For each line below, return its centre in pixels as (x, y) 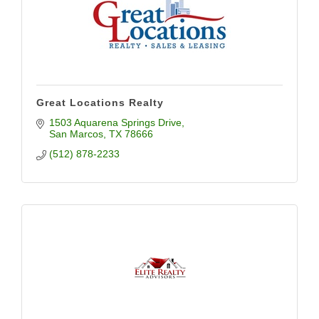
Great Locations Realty (100, 103)
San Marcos (76, 134)
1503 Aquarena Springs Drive (115, 122)
